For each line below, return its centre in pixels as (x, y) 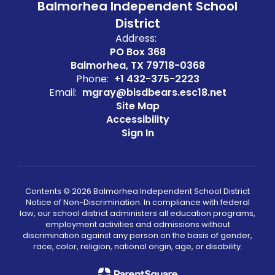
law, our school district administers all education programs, (137, 213)
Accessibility (137, 119)
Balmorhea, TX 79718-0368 (137, 65)
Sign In (137, 133)
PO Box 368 (137, 52)
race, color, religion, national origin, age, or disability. (137, 246)
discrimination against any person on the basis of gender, (137, 235)
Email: (63, 92)
